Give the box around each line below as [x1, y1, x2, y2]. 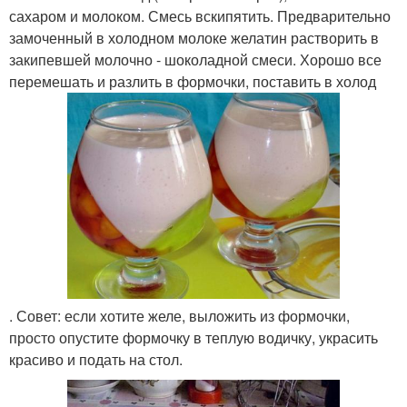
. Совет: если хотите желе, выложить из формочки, [9, 304, 350, 326]
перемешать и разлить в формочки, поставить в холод [9, 71, 376, 92]
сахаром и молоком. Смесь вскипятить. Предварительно [9, 5, 391, 26]
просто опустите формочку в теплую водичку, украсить [9, 326, 378, 348]
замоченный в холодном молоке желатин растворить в [9, 27, 379, 48]
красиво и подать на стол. [9, 348, 183, 370]
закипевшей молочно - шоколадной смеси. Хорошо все [9, 49, 382, 70]
